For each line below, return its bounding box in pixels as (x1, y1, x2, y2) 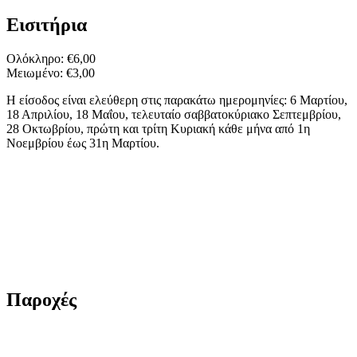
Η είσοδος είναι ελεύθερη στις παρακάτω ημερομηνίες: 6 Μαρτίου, (6, 93, 347, 108)
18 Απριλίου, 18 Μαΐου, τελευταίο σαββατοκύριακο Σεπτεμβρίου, (6, 108, 341, 122)
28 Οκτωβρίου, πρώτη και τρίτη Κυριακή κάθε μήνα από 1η (6, 122, 310, 136)
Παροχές (6, 289, 76, 311)
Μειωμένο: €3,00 (6, 66, 95, 80)
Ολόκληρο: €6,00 (6, 52, 96, 66)
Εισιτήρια (6, 14, 87, 36)
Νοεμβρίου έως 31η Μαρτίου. (6, 136, 159, 151)
